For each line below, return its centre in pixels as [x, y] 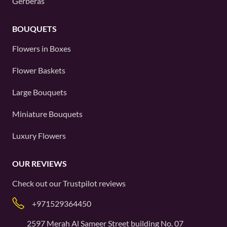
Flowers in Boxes [42, 48]
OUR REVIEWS [40, 163]
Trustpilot [80, 183]
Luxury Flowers [39, 136]
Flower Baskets [39, 70]
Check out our [37, 183]
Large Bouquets [40, 92]
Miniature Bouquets [47, 114]
